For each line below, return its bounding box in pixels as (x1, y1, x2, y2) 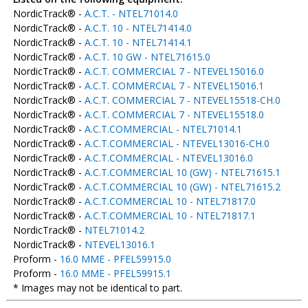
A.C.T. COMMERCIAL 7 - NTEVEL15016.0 (84, 65, 264, 78)
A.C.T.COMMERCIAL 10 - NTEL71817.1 (84, 209, 256, 222)
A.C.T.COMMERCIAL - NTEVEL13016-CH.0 (84, 137, 269, 150)
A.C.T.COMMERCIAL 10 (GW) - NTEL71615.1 (84, 166, 280, 179)
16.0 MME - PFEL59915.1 (59, 267, 171, 280)
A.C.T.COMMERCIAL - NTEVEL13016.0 (84, 151, 253, 164)
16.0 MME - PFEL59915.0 (59, 252, 171, 265)
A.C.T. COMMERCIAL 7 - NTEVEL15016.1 (84, 79, 264, 92)
